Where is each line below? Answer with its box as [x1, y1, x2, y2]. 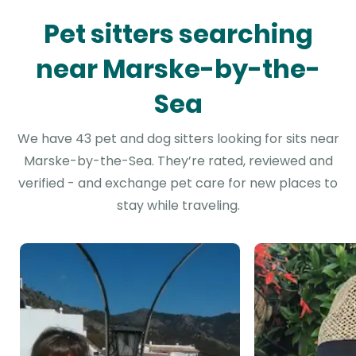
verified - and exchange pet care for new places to [18, 174, 338, 192]
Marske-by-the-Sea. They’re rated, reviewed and [23, 152, 333, 170]
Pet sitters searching [43, 16, 313, 52]
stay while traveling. [116, 196, 240, 215]
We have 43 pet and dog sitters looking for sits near [17, 130, 339, 148]
